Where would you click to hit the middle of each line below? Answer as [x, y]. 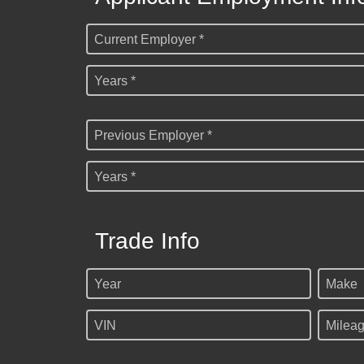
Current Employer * [149, 40]
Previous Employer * [153, 136]
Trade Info [147, 241]
